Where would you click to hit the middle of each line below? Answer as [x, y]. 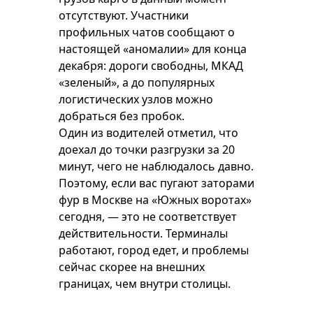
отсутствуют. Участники [124, 15]
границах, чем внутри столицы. [145, 284]
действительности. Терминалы [143, 233]
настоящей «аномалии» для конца [153, 49]
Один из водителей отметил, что [148, 133]
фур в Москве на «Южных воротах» [155, 200]
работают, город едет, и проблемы [154, 250]
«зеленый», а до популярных [137, 82]
